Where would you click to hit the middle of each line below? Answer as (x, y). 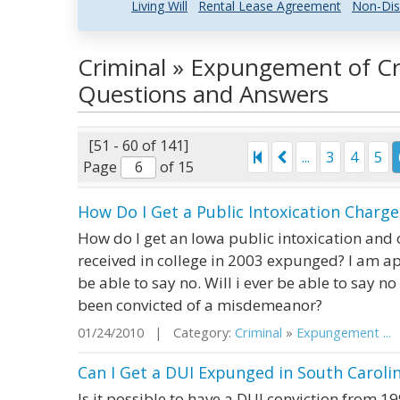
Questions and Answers (203, 94)
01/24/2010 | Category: (156, 333)
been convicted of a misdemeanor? (200, 305)
